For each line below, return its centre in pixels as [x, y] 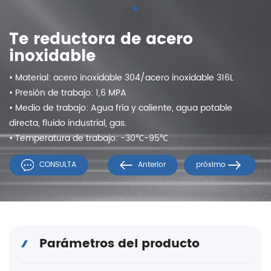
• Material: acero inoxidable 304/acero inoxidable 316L [121, 78]
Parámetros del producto [119, 244]
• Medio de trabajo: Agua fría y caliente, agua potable [121, 108]
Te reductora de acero [101, 40]
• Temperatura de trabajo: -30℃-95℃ [89, 139]
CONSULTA [57, 165]
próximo [212, 165]
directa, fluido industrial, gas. [68, 123]
